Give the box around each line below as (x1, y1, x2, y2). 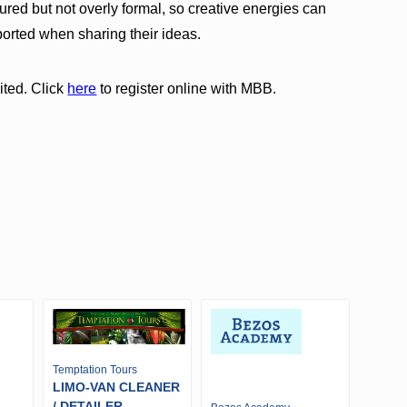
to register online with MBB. (96, 80, 277, 96)
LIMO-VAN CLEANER (53, 380, 180, 395)
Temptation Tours (53, 363, 137, 377)
